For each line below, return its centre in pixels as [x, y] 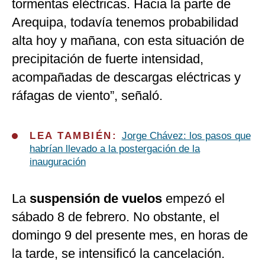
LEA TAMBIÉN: [76, 136]
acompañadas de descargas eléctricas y [126, 77]
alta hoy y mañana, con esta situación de [128, 41]
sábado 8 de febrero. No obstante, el [116, 217]
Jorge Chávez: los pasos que [186, 136]
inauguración [58, 162]
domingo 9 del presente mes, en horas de [130, 235]
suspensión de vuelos [96, 199]
